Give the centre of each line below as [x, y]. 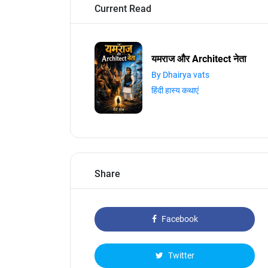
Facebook [179, 219]
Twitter [180, 255]
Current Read [123, 9]
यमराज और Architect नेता [199, 59]
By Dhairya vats [180, 75]
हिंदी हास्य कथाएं [175, 90]
